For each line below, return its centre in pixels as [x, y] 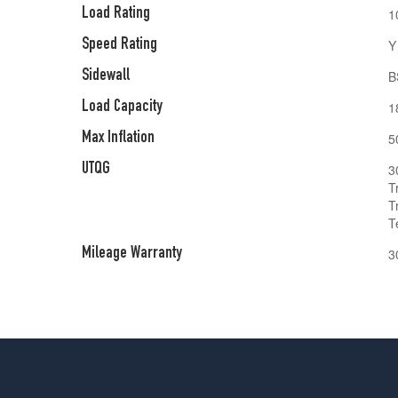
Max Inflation [118, 139]
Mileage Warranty [132, 254]
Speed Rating [119, 45]
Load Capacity [122, 107]
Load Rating [116, 14]
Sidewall [106, 76]
